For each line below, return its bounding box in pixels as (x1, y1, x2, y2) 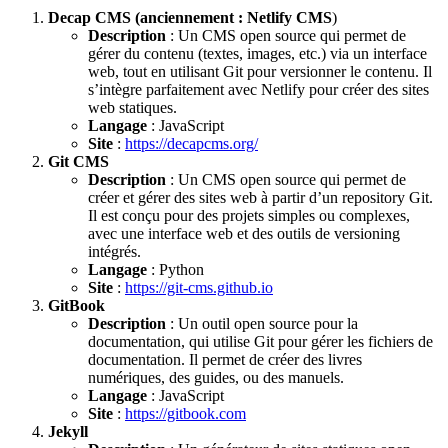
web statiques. (88, 98, 177, 116)
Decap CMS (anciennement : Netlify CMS (48, 8, 332, 26)
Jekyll (48, 422, 88, 440)
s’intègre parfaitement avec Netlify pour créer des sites (88, 80, 429, 98)
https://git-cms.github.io (125, 278, 273, 296)
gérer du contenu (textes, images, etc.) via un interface (88, 44, 427, 62)
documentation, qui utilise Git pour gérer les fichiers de (88, 332, 433, 350)
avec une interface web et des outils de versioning (88, 224, 400, 242)
